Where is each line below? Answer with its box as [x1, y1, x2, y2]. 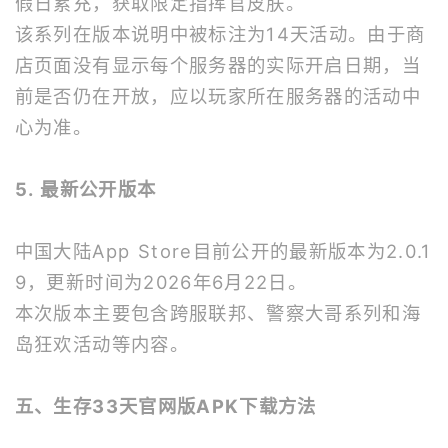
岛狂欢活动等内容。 [14, 333, 189, 356]
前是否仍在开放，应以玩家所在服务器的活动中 [14, 85, 422, 108]
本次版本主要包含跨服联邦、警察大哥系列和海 [14, 302, 422, 325]
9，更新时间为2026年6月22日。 [14, 271, 307, 294]
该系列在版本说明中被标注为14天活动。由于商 [14, 23, 426, 46]
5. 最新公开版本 [14, 178, 157, 201]
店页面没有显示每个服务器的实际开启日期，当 [14, 54, 422, 77]
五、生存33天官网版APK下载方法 [14, 395, 317, 418]
